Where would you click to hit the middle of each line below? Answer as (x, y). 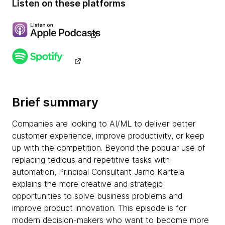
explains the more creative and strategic (87, 184)
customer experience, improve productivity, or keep (108, 136)
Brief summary (55, 102)
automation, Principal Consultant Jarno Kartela (98, 172)
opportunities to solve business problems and (97, 196)
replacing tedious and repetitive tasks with (91, 160)
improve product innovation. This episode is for (99, 208)
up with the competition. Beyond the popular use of (109, 148)
